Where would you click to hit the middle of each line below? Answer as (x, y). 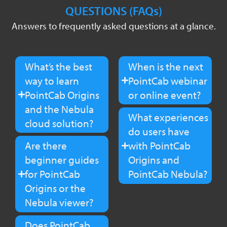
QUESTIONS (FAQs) (113, 11)
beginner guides (62, 160)
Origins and (154, 160)
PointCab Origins (62, 94)
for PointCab (52, 174)
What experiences (168, 117)
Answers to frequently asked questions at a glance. (113, 26)
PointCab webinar (167, 80)
